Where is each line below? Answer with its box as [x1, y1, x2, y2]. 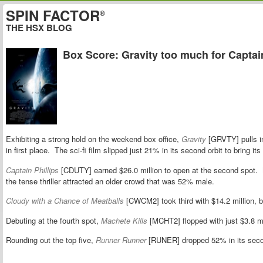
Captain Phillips [6, 164, 59, 176]
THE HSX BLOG [6, 21, 72, 34]
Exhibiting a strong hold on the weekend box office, [6, 133, 181, 145]
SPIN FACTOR [6, 5, 100, 25]
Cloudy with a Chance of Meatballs [6, 195, 124, 207]
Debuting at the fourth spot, [6, 214, 101, 226]
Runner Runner [96, 234, 146, 245]
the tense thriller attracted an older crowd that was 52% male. [6, 175, 214, 187]
